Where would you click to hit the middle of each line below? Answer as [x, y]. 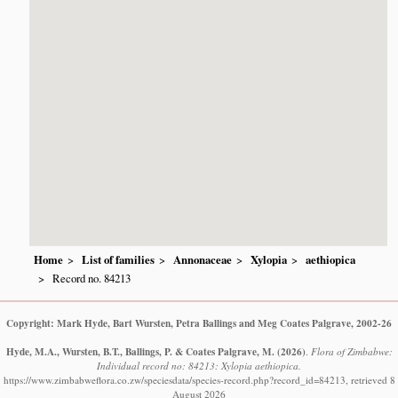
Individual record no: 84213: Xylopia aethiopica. [199, 365]
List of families [119, 260]
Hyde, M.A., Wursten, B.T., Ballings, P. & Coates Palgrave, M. [140, 351]
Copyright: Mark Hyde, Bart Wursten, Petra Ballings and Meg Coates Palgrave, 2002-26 [199, 322]
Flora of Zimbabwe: [351, 351]
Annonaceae [203, 260]
